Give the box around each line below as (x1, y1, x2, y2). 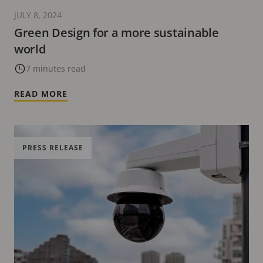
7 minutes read (26, 62, 86, 74)
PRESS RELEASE (22, 142, 83, 153)
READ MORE (14, 87, 68, 99)
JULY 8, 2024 (14, 9, 62, 21)
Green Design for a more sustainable (14, 24, 219, 41)
